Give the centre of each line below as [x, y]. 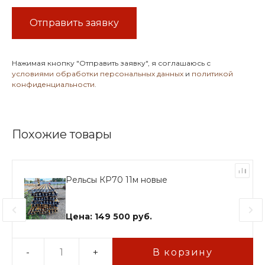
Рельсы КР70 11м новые [117, 180]
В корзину [183, 252]
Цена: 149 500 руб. [109, 217]
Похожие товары [62, 134]
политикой [212, 73]
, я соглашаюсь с [179, 63]
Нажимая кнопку [44, 63]
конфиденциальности [53, 84]
